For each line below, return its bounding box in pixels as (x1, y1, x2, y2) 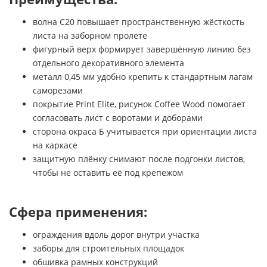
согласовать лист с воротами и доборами (33, 112, 203, 124)
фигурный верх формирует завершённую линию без (33, 44, 251, 55)
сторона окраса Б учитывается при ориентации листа (33, 126, 257, 138)
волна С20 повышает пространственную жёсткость (33, 16, 244, 28)
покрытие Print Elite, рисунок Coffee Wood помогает (33, 98, 246, 110)
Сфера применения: (9, 203, 147, 222)
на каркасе (33, 139, 77, 151)
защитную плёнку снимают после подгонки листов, (33, 153, 245, 165)
